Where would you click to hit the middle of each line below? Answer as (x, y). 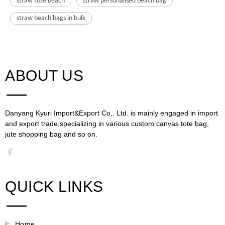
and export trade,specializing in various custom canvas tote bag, (107, 123)
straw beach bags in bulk (51, 18)
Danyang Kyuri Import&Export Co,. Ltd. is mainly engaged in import (111, 113)
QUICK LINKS (54, 186)
